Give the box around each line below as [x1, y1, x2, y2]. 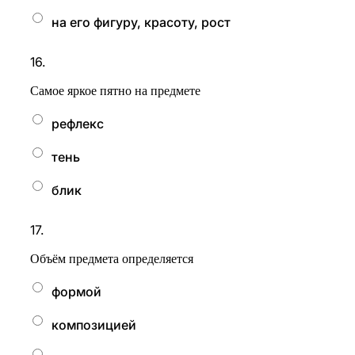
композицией [51, 317, 136, 333]
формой [51, 284, 101, 300]
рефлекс [51, 116, 104, 132]
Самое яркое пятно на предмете [30, 84, 200, 97]
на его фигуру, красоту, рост [51, 14, 231, 30]
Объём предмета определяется [30, 252, 193, 265]
